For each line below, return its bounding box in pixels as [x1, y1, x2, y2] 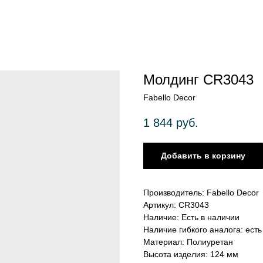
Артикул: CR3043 [143, 200, 209, 210]
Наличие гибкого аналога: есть [143, 225, 262, 235]
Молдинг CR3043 [143, 72, 254, 87]
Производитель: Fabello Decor [143, 188, 259, 198]
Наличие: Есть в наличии [143, 213, 240, 222]
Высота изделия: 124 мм [143, 249, 238, 259]
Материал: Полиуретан [143, 237, 233, 247]
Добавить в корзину [161, 151, 245, 161]
